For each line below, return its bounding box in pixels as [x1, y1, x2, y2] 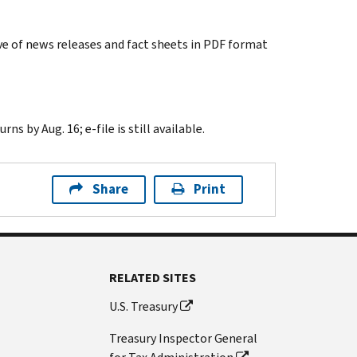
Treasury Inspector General [109, 329, 258, 347]
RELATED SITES [109, 269, 197, 286]
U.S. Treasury [109, 297, 178, 315]
